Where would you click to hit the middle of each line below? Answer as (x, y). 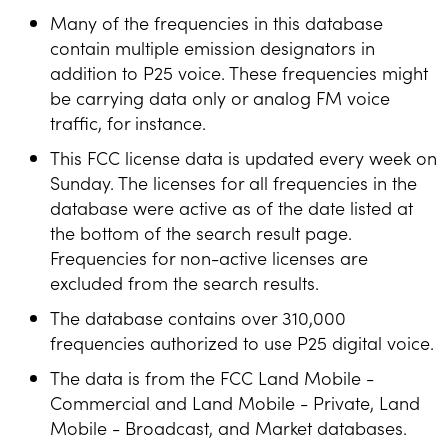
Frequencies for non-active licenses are (209, 257)
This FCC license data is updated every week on (243, 157)
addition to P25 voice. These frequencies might (239, 72)
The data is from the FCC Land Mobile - (212, 377)
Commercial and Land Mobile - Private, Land (235, 402)
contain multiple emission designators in (212, 47)
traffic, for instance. (128, 122)
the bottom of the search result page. (201, 232)
